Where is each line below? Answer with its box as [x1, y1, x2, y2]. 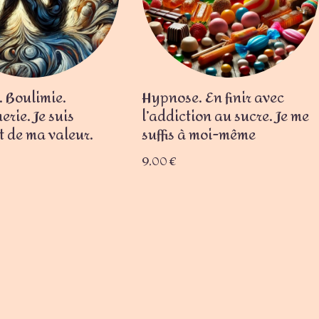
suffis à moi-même [141, 121, 256, 150]
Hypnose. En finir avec [141, 84, 284, 113]
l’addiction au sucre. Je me [141, 103, 309, 131]
